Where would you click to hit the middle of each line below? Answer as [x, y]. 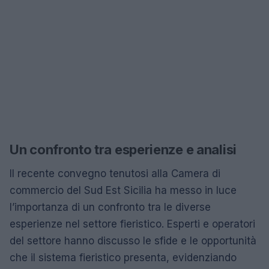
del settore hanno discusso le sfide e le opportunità [133, 241]
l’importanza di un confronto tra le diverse [110, 207]
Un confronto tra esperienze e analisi [123, 150]
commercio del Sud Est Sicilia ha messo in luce [123, 190]
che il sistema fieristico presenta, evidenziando [123, 258]
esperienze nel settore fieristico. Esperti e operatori [132, 224]
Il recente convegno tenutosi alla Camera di [115, 174]
